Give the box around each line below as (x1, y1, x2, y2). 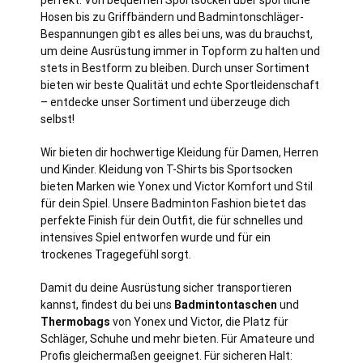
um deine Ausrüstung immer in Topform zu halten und (41, 44, 320, 58)
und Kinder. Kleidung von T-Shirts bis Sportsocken (41, 162, 293, 176)
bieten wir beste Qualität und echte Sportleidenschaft (41, 78, 319, 92)
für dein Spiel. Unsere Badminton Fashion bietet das (41, 196, 306, 210)
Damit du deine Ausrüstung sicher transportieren (41, 280, 292, 294)
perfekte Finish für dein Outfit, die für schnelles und (41, 213, 303, 227)
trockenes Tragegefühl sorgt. (41, 247, 191, 261)
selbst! (41, 112, 75, 126)
